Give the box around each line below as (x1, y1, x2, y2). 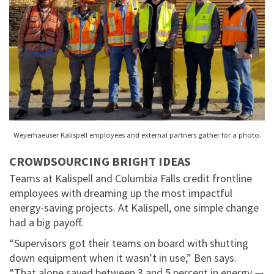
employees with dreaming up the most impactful (9, 186, 232, 201)
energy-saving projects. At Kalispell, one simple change (9, 201, 259, 215)
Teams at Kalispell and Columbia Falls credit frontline (9, 171, 252, 186)
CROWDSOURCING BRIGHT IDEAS (9, 154, 191, 169)
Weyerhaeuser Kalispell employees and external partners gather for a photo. (13, 130, 261, 140)
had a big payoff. (9, 215, 83, 230)
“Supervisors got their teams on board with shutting (9, 236, 248, 251)
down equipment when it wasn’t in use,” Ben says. (9, 251, 237, 265)
